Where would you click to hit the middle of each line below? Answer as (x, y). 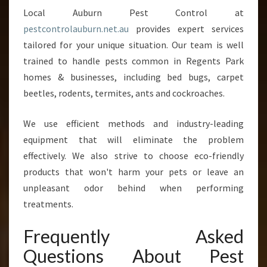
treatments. (48, 204)
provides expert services (186, 29)
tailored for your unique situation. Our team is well (133, 45)
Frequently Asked (133, 236)
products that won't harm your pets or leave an (133, 172)
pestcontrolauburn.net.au (76, 29)
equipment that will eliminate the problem (133, 139)
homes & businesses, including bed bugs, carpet (133, 77)
